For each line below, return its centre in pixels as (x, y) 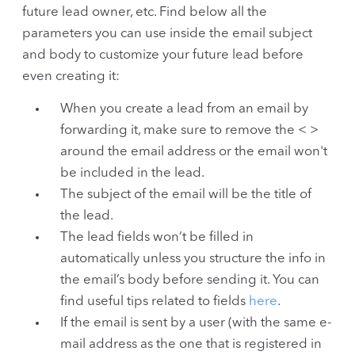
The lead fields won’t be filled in (157, 237)
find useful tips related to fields (155, 301)
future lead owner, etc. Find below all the (145, 12)
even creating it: (71, 76)
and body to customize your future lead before (163, 55)
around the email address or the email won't (194, 151)
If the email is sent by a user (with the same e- (196, 323)
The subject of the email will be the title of (186, 194)
